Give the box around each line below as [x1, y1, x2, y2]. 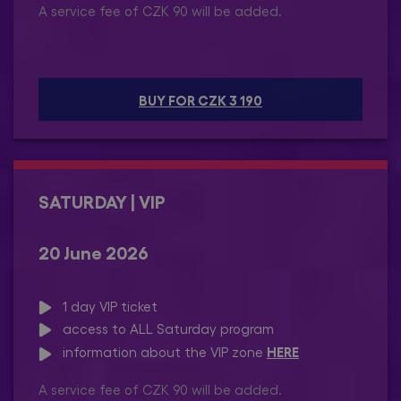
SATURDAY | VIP [38, 189, 166, 211]
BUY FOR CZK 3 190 [139, 90, 262, 107]
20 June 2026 [38, 240, 149, 262]
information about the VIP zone [52, 344, 267, 361]
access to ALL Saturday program [52, 320, 274, 337]
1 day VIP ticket [52, 297, 158, 314]
